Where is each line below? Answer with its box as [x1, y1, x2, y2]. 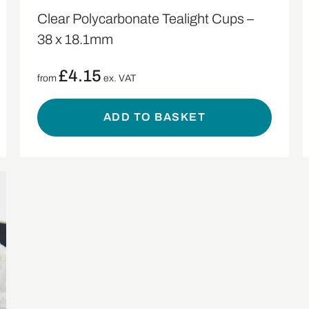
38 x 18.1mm [37, 31, 114, 47]
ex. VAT [101, 72, 137, 83]
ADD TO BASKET [103, 111, 206, 123]
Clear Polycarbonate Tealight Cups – [37, 10, 255, 26]
